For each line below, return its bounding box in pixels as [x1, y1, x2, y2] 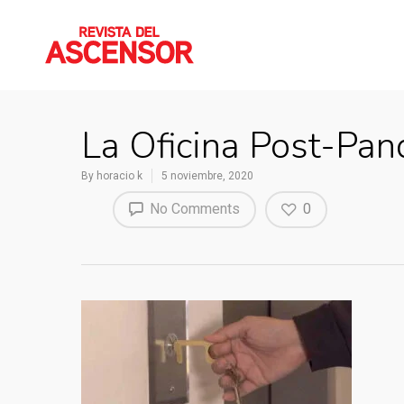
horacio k [96, 170, 142, 182]
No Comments [146, 200, 240, 217]
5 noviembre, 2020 [161, 170, 253, 182]
